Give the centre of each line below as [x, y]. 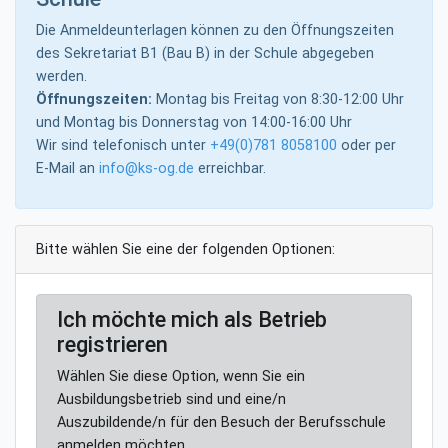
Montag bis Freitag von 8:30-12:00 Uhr [278, 100]
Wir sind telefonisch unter [123, 146]
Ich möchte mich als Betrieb [192, 320]
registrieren [112, 345]
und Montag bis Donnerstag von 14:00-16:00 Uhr [194, 123]
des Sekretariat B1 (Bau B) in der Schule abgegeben [205, 54]
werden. [61, 77]
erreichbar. [230, 169]
